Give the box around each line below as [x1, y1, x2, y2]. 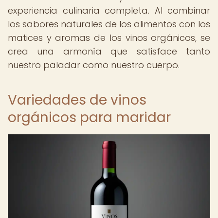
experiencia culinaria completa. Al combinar [8, 4, 210, 17]
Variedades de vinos [8, 91, 146, 109]
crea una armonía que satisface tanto [8, 45, 210, 57]
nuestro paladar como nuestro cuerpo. [8, 59, 180, 71]
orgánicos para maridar [8, 108, 171, 127]
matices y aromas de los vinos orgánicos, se [8, 32, 210, 44]
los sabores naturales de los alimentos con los [8, 18, 210, 30]
